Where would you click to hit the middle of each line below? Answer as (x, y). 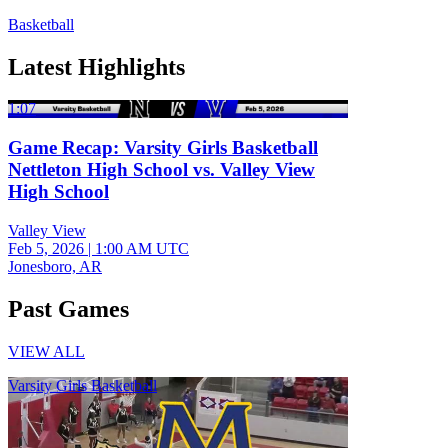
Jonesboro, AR (55, 266)
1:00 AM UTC (142, 248)
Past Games (68, 308)
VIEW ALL (46, 351)
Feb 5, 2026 (46, 248)
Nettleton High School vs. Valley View (161, 170)
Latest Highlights (96, 66)
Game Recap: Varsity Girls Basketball (163, 148)
